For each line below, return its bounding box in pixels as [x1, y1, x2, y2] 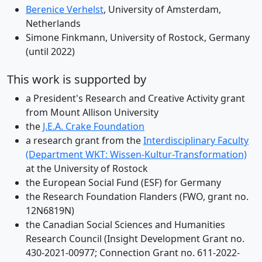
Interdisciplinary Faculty [143, 134, 249, 147]
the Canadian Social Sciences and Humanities [26, 218, 225, 232]
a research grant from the [26, 134, 143, 147]
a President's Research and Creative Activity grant [26, 92, 245, 105]
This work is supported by [7, 71, 146, 88]
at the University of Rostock [26, 162, 148, 175]
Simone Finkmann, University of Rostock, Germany [26, 31, 250, 44]
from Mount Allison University [26, 106, 158, 119]
